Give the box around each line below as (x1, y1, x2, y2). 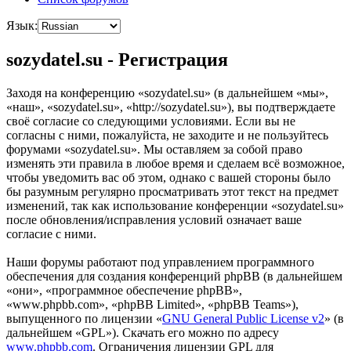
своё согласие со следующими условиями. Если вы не (6, 114, 295, 128)
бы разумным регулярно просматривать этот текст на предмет (6, 185, 338, 199)
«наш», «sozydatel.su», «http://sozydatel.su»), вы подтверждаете (6, 100, 335, 114)
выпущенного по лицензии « (6, 312, 162, 326)
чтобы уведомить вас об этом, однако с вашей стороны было (6, 171, 331, 185)
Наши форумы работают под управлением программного (6, 255, 314, 270)
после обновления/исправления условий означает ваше (6, 213, 302, 227)
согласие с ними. (6, 227, 96, 241)
